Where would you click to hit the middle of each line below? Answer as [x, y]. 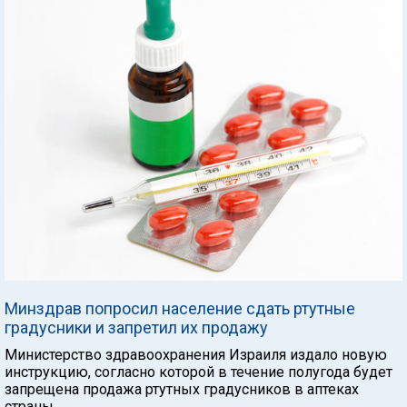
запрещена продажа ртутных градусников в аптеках [182, 389]
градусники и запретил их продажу [136, 327]
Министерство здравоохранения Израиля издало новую [196, 354]
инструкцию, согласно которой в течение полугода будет [199, 372]
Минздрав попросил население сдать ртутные [180, 308]
